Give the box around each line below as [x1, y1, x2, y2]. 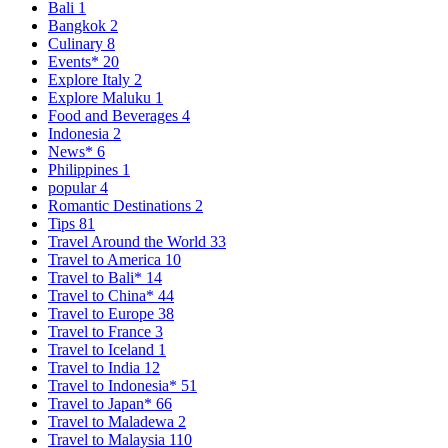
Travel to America [48, 251, 165, 269]
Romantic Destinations [48, 197, 195, 215]
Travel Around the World [48, 233, 210, 251]
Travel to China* [48, 287, 158, 305]
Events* [48, 53, 103, 71]
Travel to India [48, 359, 144, 377]
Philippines [48, 161, 122, 179]
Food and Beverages [48, 107, 182, 125]
